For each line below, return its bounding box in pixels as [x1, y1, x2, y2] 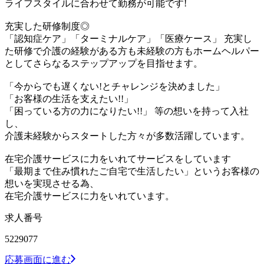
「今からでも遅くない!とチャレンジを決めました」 [5, 81, 225, 91]
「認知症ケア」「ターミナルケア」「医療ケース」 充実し [5, 33, 252, 44]
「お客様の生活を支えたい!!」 [5, 93, 133, 104]
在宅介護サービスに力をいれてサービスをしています [5, 153, 231, 164]
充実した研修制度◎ [5, 21, 90, 31]
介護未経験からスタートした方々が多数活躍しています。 [5, 130, 250, 141]
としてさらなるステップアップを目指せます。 [5, 58, 203, 68]
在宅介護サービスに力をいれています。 [5, 190, 174, 201]
